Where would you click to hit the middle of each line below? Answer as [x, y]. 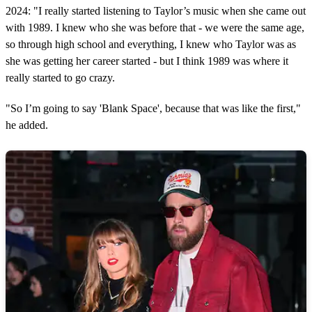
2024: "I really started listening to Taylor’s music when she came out [156, 10]
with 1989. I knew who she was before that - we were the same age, [155, 27]
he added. [27, 125]
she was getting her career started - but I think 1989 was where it [147, 61]
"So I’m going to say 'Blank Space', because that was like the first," [153, 108]
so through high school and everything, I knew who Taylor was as [151, 44]
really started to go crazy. [60, 77]
